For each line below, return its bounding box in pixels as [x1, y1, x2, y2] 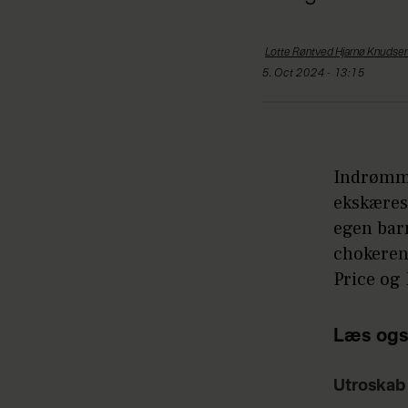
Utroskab [333, 377, 405, 394]
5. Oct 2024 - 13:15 [271, 67, 365, 79]
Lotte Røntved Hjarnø [265, 46, 365, 58]
